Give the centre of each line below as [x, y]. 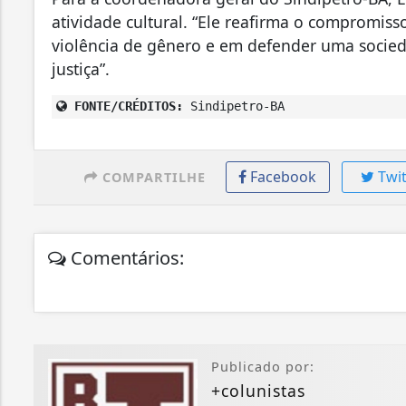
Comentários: [125, 257]
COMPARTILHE [151, 177]
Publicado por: [263, 366]
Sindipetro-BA [234, 106]
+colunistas [258, 390]
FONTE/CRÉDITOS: [125, 106]
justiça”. [81, 68]
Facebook [284, 176]
